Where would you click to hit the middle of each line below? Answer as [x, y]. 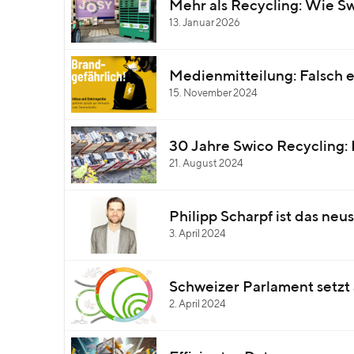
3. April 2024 [198, 234]
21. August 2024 [206, 164]
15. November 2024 [213, 94]
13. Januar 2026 [205, 23]
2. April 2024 [198, 305]
